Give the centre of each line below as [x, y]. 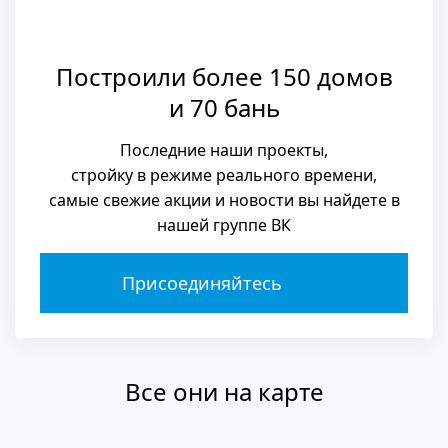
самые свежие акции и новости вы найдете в [224, 199]
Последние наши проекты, [224, 149]
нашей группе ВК [224, 224]
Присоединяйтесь [201, 282]
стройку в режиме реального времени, [224, 174]
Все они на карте [224, 391]
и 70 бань [224, 107]
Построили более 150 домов [224, 76]
